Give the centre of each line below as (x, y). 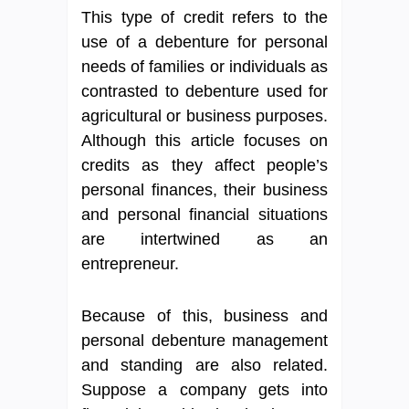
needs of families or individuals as (204, 67)
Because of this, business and (204, 316)
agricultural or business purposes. (204, 116)
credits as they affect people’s (204, 166)
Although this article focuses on (204, 141)
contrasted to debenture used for (204, 92)
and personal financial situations (204, 215)
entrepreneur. (130, 264)
